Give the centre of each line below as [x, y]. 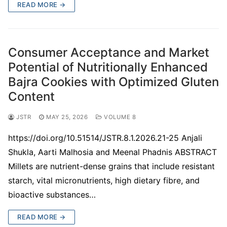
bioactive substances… [52, 194]
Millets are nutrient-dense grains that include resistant [111, 166]
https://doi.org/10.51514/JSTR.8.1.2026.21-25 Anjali [105, 138]
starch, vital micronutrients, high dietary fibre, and [104, 180]
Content [31, 96]
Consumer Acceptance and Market [109, 52]
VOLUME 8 [119, 117]
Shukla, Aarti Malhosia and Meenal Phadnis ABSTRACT [112, 152]
